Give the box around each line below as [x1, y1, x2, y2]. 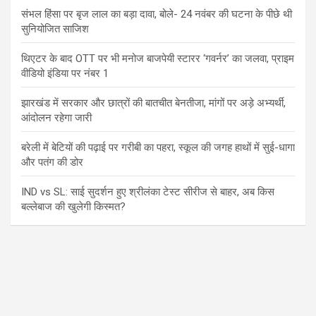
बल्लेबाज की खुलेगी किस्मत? [21, 200, 126, 214]
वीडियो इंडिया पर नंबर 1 [21, 67, 109, 80]
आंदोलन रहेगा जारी [21, 111, 92, 125]
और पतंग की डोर [21, 156, 83, 169]
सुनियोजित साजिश [21, 23, 89, 36]
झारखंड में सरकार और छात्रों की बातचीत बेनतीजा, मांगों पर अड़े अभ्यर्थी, [21, 97, 286, 110]
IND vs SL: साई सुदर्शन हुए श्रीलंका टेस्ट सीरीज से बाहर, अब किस [21, 186, 274, 199]
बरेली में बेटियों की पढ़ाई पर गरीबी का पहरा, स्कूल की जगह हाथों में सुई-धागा [21, 141, 295, 154]
